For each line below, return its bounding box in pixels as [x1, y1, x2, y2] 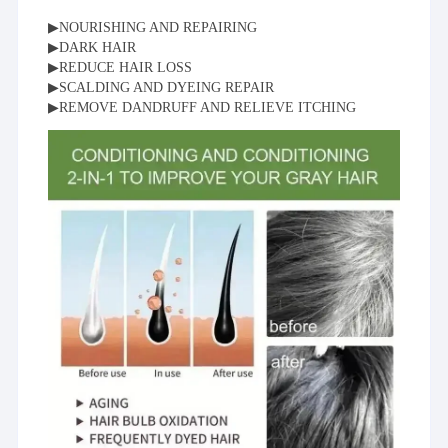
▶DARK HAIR [48, 40, 137, 56]
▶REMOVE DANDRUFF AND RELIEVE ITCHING [48, 100, 357, 116]
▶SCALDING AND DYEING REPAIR [48, 80, 275, 96]
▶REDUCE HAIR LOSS [48, 60, 193, 76]
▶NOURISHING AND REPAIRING [48, 20, 258, 36]
